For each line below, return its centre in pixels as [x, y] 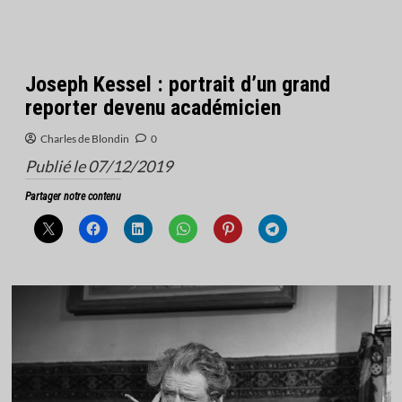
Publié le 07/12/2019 [98, 166]
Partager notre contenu [73, 197]
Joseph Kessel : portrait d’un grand [177, 84]
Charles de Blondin [84, 139]
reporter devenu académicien [153, 108]
